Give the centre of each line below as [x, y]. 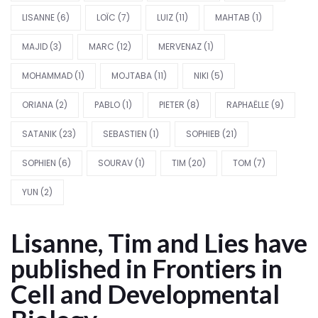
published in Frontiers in [147, 268]
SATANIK [39, 134]
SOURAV [115, 163]
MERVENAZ [180, 46]
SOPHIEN [39, 163]
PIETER [172, 105]
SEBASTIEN [125, 134]
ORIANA [38, 105]
